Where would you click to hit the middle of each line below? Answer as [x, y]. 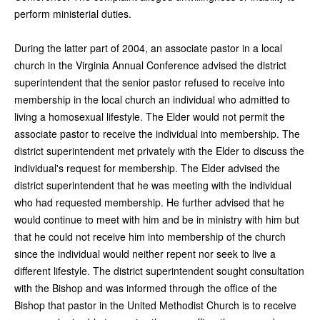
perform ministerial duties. [73, 13]
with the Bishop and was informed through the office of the [146, 287]
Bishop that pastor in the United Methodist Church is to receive [155, 305]
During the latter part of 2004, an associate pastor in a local [148, 47]
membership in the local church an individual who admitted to [152, 99]
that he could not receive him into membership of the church [150, 236]
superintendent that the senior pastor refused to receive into [150, 82]
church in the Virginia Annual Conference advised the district [150, 65]
